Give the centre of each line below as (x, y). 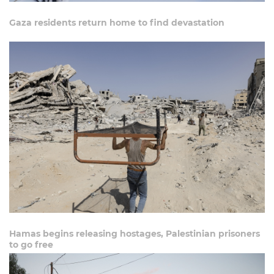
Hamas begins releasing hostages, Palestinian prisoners (135, 234)
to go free (31, 245)
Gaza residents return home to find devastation (117, 23)
